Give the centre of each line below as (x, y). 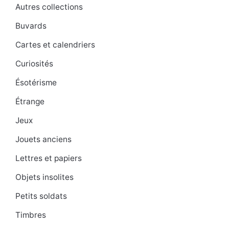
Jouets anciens (43, 140)
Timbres (31, 215)
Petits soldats (41, 196)
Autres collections (49, 7)
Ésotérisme (36, 83)
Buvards (31, 26)
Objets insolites (44, 177)
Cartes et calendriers (55, 45)
